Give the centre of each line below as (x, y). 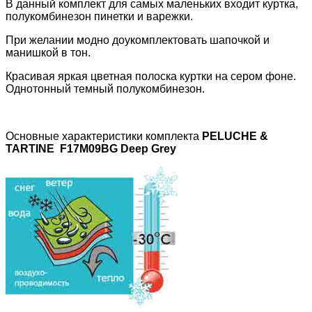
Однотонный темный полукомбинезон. (105, 89)
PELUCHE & (235, 136)
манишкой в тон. (48, 53)
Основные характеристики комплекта (102, 136)
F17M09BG (89, 149)
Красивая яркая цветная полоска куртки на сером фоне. (151, 77)
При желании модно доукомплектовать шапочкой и (138, 40)
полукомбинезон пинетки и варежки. (99, 17)
